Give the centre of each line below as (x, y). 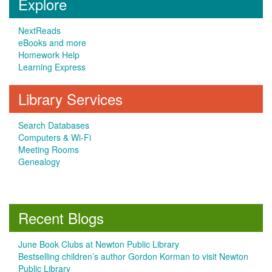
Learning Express (52, 67)
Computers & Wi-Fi (55, 138)
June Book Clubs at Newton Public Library (99, 244)
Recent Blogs (61, 218)
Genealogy (39, 162)
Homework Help (49, 55)
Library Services (70, 99)
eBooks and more (52, 43)
